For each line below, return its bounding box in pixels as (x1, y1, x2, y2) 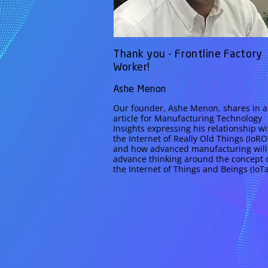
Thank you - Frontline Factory (113, 49, 263, 60)
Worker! (113, 62, 150, 73)
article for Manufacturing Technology (113, 112, 262, 124)
